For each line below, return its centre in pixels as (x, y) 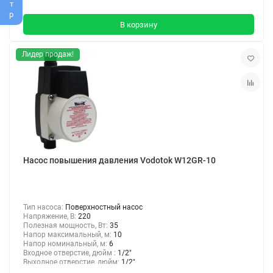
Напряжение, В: (51, 216)
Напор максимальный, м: (68, 234)
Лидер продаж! (48, 55)
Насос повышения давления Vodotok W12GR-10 (119, 160)
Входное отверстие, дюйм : (70, 253)
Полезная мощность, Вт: (66, 225)
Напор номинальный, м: (66, 243)
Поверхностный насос (104, 207)
